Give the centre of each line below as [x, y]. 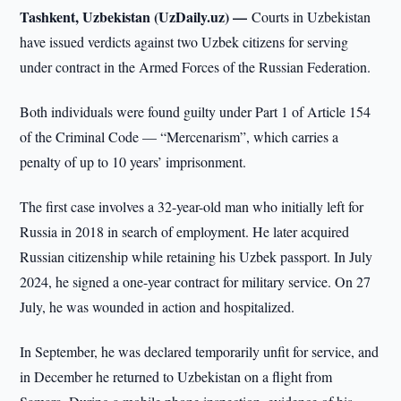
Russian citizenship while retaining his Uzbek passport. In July [196, 256]
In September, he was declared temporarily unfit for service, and [200, 351]
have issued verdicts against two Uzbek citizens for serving [184, 42]
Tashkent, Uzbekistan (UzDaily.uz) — [136, 17]
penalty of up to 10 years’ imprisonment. [133, 162]
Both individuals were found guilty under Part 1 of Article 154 [196, 111]
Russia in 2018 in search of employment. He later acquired [185, 231]
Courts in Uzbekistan [311, 17]
